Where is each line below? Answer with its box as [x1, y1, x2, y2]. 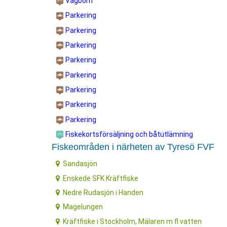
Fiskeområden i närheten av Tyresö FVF [52, 142, 214, 153]
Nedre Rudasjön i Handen [63, 188, 144, 197]
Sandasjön [63, 160, 98, 168]
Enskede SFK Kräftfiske [63, 174, 139, 182]
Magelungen [63, 203, 103, 211]
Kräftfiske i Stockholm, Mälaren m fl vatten [63, 217, 202, 225]
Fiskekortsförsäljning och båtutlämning [64, 130, 193, 138]
